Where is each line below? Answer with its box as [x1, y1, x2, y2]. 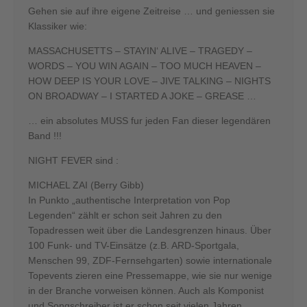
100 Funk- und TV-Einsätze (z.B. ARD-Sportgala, [28, 240, 239, 251]
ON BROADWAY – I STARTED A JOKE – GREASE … [28, 90, 256, 102]
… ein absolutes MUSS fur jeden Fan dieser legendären [28, 115, 271, 127]
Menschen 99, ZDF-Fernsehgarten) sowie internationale [28, 255, 272, 267]
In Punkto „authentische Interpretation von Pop [28, 195, 230, 206]
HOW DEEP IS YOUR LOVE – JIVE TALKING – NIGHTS [28, 75, 271, 87]
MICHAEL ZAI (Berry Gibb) [28, 180, 144, 191]
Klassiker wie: [28, 21, 87, 32]
